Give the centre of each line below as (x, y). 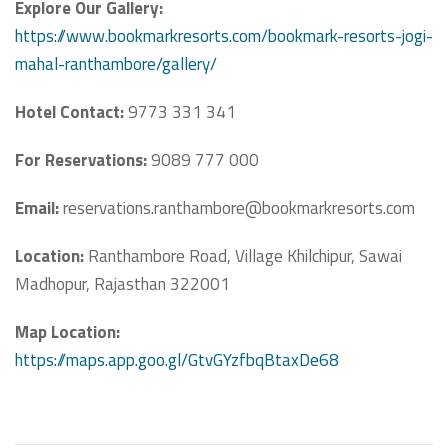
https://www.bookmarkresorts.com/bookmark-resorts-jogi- (224, 36)
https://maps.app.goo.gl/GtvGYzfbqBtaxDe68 (177, 360)
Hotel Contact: (69, 112)
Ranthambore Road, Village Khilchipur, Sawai (243, 256)
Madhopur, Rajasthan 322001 (122, 284)
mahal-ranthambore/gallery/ (116, 64)
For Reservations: (83, 160)
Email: (37, 208)
